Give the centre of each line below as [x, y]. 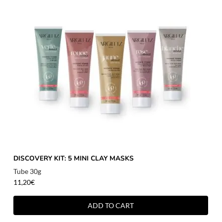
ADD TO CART [111, 205]
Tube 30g [27, 171]
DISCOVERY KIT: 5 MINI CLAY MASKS [73, 158]
